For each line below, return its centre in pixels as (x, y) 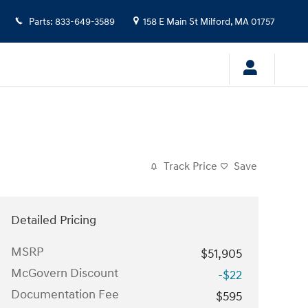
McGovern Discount (65, 273)
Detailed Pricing (54, 220)
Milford (215, 22)
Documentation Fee (65, 294)
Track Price (190, 166)
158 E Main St (170, 22)
